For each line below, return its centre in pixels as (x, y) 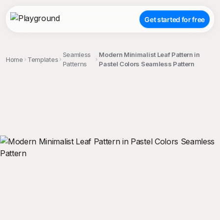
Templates (43, 59)
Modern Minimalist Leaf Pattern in (149, 55)
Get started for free (175, 19)
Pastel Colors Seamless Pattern (147, 64)
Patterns (75, 64)
